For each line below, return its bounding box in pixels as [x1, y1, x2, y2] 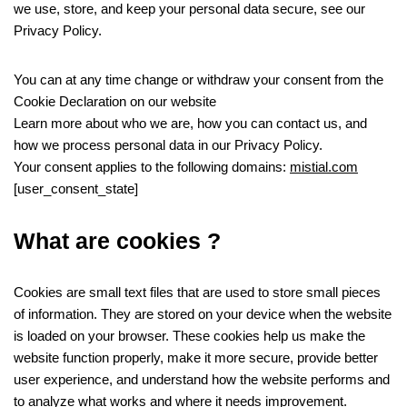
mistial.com [290, 159, 358, 174]
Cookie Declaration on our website [14, 94, 216, 109]
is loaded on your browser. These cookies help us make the [14, 328, 365, 343]
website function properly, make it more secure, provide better [14, 350, 378, 365]
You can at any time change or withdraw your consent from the [14, 72, 383, 87]
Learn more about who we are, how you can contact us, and [14, 115, 367, 131]
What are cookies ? [14, 228, 221, 253]
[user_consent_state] [14, 181, 138, 196]
